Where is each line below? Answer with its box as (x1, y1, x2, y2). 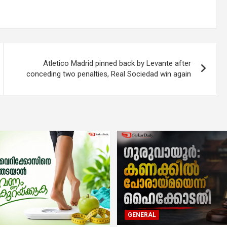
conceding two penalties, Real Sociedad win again (26, 69, 192, 79)
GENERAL (128, 211, 156, 218)
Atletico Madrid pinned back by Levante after (43, 58, 192, 68)
